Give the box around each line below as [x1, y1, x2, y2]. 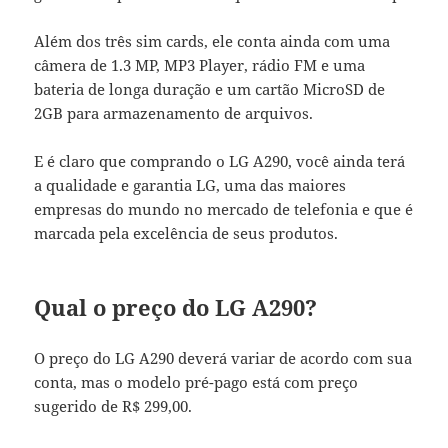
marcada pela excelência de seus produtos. [34, 223, 339, 244]
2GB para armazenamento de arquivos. [34, 103, 314, 124]
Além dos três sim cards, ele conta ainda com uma [34, 31, 391, 52]
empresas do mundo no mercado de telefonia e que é [34, 199, 414, 220]
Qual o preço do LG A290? [34, 292, 318, 323]
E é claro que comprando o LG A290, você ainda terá [34, 151, 406, 172]
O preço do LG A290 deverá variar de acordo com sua [34, 348, 413, 369]
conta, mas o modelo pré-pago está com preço [34, 372, 359, 393]
